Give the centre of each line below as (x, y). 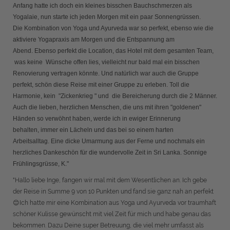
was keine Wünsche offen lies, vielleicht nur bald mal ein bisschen (106, 62)
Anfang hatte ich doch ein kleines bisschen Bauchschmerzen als (102, 6)
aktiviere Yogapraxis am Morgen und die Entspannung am (94, 40)
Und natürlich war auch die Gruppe (150, 73)
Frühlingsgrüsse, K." (41, 164)
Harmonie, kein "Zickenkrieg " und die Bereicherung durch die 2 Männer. (115, 96)
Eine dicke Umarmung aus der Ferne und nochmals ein (128, 141)
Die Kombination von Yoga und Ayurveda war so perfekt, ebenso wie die (113, 28)
